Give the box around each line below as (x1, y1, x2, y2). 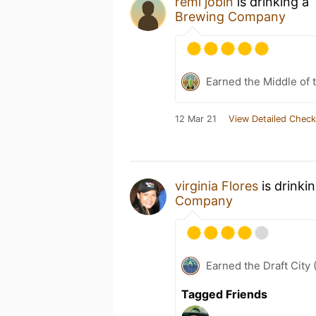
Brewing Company (175, 9, 286, 24)
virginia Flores (175, 178, 258, 193)
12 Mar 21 (175, 114, 217, 124)
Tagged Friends (181, 287, 267, 301)
